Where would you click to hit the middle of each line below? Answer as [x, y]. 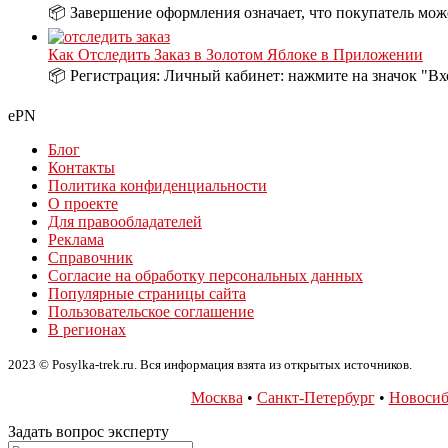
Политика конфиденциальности [157, 185]
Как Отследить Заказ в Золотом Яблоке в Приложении [235, 54]
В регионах [87, 329]
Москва [216, 397]
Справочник [90, 257]
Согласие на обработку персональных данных [205, 275]
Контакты [81, 167]
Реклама [76, 239]
